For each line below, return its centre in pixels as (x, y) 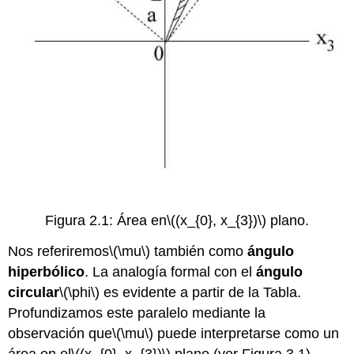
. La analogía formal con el (171, 272)
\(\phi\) (80, 293)
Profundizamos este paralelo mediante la (137, 313)
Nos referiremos (59, 252)
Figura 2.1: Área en (106, 221)
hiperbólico (47, 272)
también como (199, 252)
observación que (60, 334)
